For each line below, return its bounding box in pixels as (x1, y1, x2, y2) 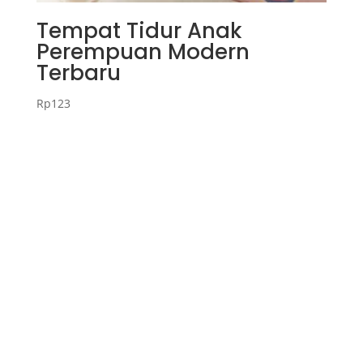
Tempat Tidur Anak (36, 16, 242, 46)
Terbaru (36, 58, 121, 88)
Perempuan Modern (36, 37, 250, 67)
